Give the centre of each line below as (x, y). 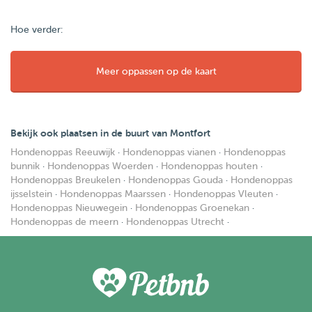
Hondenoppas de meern (64, 222)
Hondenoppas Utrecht (175, 222)
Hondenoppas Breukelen (65, 180)
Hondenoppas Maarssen (113, 194)
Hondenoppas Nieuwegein (69, 208)
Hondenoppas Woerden (100, 166)
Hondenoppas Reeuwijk (63, 152)
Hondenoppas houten (209, 166)
